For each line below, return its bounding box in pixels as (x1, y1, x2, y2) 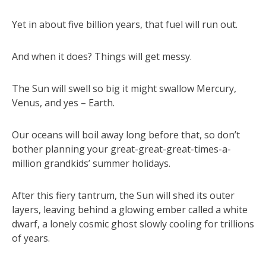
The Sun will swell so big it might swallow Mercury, (12, 81, 236, 95)
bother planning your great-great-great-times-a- (12, 142, 231, 156)
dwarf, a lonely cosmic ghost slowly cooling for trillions (12, 217, 254, 230)
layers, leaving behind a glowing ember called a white (12, 202, 248, 216)
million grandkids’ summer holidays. (12, 156, 170, 170)
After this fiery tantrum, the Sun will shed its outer (12, 188, 235, 202)
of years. (12, 231, 50, 245)
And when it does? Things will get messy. (12, 49, 192, 63)
